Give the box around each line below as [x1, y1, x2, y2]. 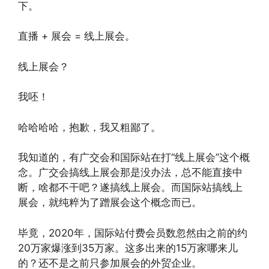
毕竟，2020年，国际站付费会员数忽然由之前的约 [18, 226, 247, 239]
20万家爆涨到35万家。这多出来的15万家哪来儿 [18, 241, 238, 254]
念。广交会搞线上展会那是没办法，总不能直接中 [18, 166, 243, 178]
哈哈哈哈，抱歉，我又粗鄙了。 [18, 121, 161, 133]
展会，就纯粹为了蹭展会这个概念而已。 [18, 196, 202, 208]
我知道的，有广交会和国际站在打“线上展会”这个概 [18, 151, 250, 163]
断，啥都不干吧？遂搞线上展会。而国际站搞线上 [18, 181, 243, 193]
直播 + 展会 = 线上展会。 [18, 30, 135, 42]
